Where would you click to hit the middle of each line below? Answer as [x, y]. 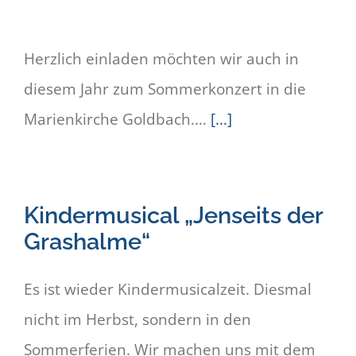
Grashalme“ [87, 242]
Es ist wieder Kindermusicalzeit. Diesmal [168, 290]
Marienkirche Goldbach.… [117, 120]
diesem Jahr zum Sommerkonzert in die [165, 89]
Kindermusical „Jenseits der [173, 215]
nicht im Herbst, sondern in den [137, 320]
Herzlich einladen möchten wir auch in [161, 59]
